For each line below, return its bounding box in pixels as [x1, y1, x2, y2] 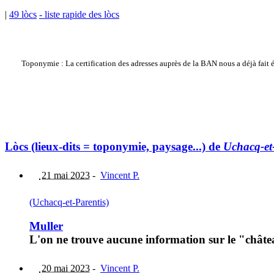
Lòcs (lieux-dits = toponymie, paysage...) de [5, 140, 223, 154]
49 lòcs [9, 9, 37, 20]
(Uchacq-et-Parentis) [29, 197, 109, 208]
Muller [29, 219, 63, 232]
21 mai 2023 [39, 170, 90, 181]
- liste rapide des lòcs [39, 9, 119, 20]
